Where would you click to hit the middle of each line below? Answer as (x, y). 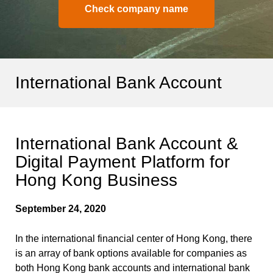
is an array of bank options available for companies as (131, 253)
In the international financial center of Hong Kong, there (134, 238)
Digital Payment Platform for (122, 161)
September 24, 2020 (61, 208)
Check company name (136, 9)
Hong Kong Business (96, 180)
